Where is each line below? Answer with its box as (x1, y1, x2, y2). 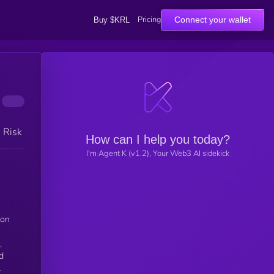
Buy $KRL (93, 15, 130, 24)
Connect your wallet (174, 15, 251, 24)
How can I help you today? (86, 132, 230, 146)
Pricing (138, 14, 161, 25)
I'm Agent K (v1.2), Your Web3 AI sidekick (86, 147, 229, 159)
